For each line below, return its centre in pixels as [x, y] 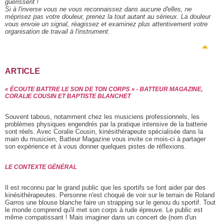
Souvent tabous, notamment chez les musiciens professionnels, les [102, 117]
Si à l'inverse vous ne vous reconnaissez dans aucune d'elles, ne [98, 9]
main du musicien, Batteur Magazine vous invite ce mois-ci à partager [105, 139]
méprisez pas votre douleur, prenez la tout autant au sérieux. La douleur [108, 17]
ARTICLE [23, 71]
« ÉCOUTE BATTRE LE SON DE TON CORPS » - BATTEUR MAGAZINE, [104, 89]
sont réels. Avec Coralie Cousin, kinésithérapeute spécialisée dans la [104, 132]
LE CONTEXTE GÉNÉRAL [41, 167]
